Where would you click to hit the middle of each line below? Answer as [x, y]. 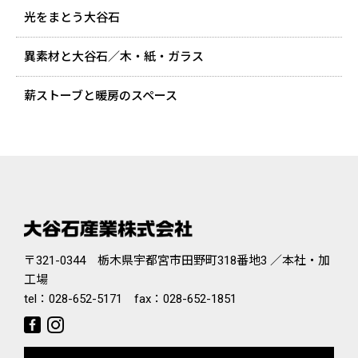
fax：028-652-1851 [179, 299]
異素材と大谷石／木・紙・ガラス [114, 56]
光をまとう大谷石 [72, 17]
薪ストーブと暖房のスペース [101, 95]
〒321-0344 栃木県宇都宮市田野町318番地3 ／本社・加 [177, 261]
